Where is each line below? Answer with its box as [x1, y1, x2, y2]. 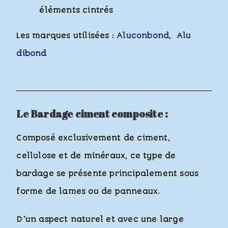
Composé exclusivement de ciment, [16, 133, 170, 143]
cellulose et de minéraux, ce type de [16, 151, 176, 161]
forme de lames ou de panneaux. [16, 187, 160, 196]
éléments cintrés [39, 6, 113, 15]
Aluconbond [117, 31, 169, 41]
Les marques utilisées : [16, 31, 118, 41]
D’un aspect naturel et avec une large [16, 215, 184, 224]
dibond [16, 49, 47, 59]
